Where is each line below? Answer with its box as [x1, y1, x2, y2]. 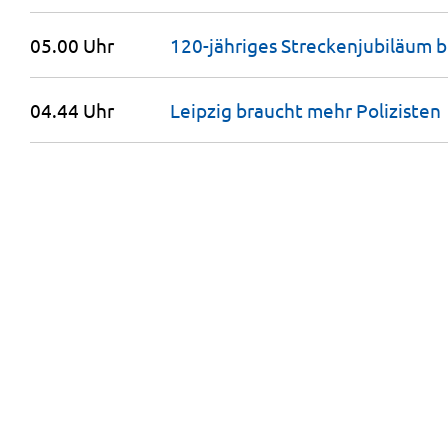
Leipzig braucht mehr [170, 98, 356, 122]
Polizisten [356, 98, 441, 122]
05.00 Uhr [30, 33, 114, 57]
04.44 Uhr [30, 98, 114, 122]
